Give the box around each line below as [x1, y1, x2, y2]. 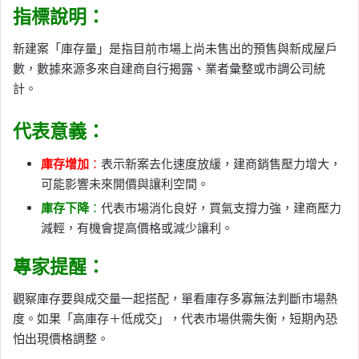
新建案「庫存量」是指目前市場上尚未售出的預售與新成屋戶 [13, 41, 337, 57]
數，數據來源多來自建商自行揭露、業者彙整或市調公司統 [13, 61, 325, 77]
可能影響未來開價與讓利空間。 [41, 175, 209, 192]
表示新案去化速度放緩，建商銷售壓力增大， [101, 155, 341, 171]
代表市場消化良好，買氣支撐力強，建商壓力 [101, 200, 341, 216]
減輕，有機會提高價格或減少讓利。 [41, 220, 233, 236]
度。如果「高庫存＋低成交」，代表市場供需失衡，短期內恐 [13, 311, 337, 327]
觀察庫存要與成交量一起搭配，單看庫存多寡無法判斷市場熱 [13, 291, 337, 307]
